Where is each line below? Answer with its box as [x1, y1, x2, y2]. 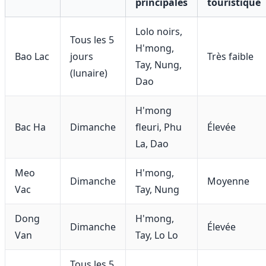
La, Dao [135, 137, 169, 150]
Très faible [207, 49, 254, 63]
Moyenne [207, 174, 249, 188]
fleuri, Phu [135, 120, 182, 134]
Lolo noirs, [135, 24, 182, 38]
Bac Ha [15, 120, 46, 134]
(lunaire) [70, 66, 107, 80]
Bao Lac [15, 49, 49, 63]
